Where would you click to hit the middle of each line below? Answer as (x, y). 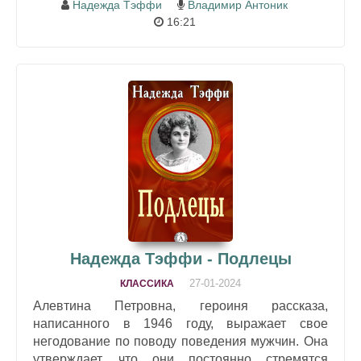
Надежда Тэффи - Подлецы (180, 258)
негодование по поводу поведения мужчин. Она (180, 341)
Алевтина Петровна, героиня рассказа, (180, 305)
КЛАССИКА (147, 283)
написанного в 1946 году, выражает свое (180, 323)
